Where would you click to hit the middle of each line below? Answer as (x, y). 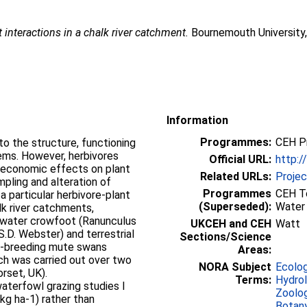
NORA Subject (235, 267)
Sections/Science (225, 236)
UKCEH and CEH (231, 223)
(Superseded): (235, 206)
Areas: (255, 249)
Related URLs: (236, 176)
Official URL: (240, 159)
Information (197, 120)
